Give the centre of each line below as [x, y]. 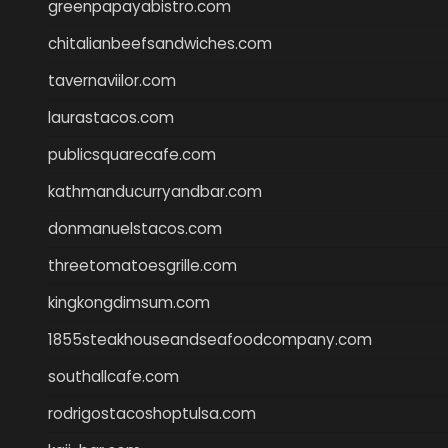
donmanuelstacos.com [135, 228]
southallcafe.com [113, 376]
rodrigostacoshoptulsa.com [152, 413]
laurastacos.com [111, 117]
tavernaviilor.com [112, 80]
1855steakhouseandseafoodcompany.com [210, 339]
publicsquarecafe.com [132, 154]
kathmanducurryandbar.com [155, 191]
